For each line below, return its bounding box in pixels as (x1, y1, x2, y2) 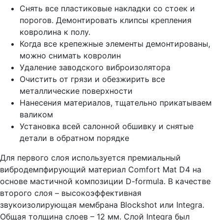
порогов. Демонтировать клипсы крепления (20, 15, 192, 26)
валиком (20, 110, 53, 120)
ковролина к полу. (20, 27, 90, 37)
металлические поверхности (20, 86, 133, 96)
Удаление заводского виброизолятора (20, 62, 170, 73)
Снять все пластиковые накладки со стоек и (20, 3, 195, 14)
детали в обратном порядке (20, 133, 129, 143)
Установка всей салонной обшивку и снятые (20, 121, 193, 132)
